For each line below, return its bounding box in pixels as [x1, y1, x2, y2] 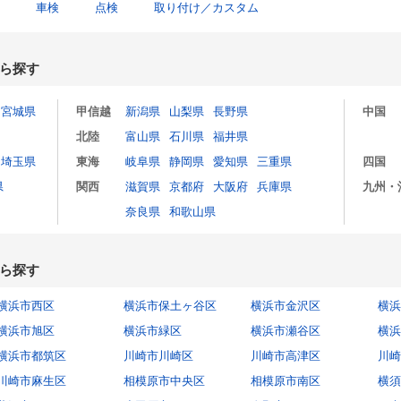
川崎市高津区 [250, 349, 320, 363]
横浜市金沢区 [250, 299, 320, 312]
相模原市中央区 [123, 374, 205, 388]
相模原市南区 [250, 374, 320, 388]
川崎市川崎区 [123, 349, 193, 363]
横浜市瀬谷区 [250, 324, 320, 337]
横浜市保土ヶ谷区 [123, 299, 217, 312]
